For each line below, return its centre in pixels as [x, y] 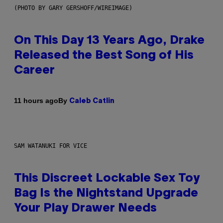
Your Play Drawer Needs [85, 208]
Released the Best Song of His [104, 56]
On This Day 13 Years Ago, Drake [109, 41]
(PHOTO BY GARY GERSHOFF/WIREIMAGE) [73, 8]
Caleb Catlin [92, 101]
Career [34, 70]
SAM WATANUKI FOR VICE [51, 146]
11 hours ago [36, 101]
